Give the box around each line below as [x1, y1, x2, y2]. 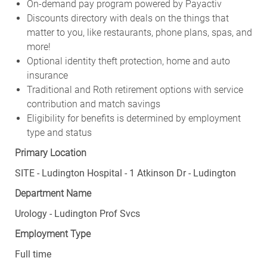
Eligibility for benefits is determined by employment [26, 112, 241, 124]
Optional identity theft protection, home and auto [26, 55, 230, 67]
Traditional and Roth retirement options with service [26, 83, 243, 95]
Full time [14, 248, 51, 260]
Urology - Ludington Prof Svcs [14, 207, 140, 219]
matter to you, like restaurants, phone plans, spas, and [26, 26, 252, 38]
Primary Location [14, 147, 86, 159]
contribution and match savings [26, 98, 160, 110]
